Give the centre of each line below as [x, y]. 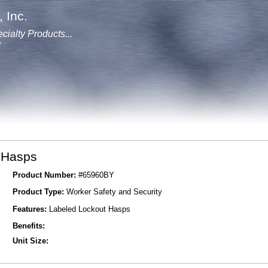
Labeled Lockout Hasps [88, 209]
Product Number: [44, 175]
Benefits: [28, 226]
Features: [29, 209]
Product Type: [38, 192]
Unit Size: [30, 241]
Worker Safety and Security [113, 192]
